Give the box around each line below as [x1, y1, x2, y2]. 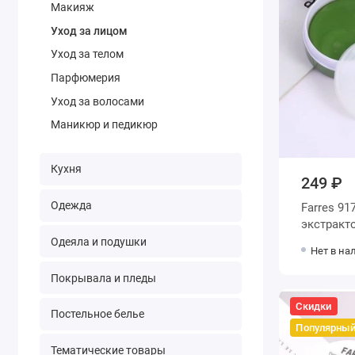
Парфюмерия [50, 71, 120, 85]
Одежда [50, 199, 92, 212]
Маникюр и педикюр [50, 118, 158, 132]
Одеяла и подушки [50, 235, 147, 248]
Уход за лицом [50, 24, 128, 37]
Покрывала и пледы [50, 271, 156, 284]
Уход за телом [50, 48, 124, 61]
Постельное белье [50, 307, 144, 321]
